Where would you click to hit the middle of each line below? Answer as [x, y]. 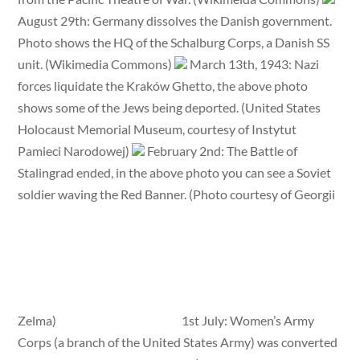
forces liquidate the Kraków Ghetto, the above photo [163, 85]
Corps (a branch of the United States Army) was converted [178, 342]
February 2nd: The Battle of [221, 150]
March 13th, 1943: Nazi [254, 63]
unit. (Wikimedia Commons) [96, 63]
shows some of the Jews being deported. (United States [170, 107]
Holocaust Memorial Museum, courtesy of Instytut [157, 129]
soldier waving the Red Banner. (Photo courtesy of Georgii [177, 194]
